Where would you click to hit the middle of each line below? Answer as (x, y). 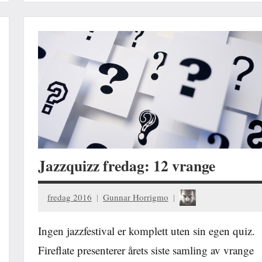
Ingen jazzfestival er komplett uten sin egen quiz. (146, 230)
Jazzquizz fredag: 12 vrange (127, 166)
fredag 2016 (70, 197)
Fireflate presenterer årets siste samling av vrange (146, 250)
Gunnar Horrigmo (136, 197)
